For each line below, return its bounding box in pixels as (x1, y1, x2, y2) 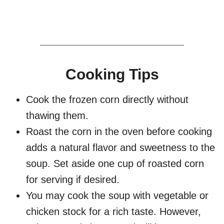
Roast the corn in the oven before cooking (26, 126, 212, 137)
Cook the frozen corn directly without (26, 94, 188, 105)
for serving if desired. (26, 174, 119, 185)
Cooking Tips (65, 66, 159, 83)
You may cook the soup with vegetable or (26, 190, 208, 201)
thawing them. (26, 110, 88, 121)
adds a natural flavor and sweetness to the (26, 142, 215, 153)
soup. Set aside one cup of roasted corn (26, 158, 204, 169)
